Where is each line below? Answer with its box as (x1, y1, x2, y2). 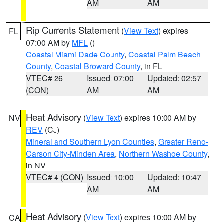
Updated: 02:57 (147, 72, 202, 84)
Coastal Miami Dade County (26, 49, 124, 60)
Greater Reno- (158, 136, 208, 147)
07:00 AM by (26, 37, 72, 48)
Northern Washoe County (119, 148, 207, 159)
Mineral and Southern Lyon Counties (26, 136, 154, 147)
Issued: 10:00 (86, 171, 134, 183)
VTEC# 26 (26, 72, 63, 84)
